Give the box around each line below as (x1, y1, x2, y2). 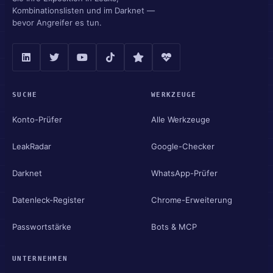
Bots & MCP (151, 221, 197, 232)
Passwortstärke (12, 221, 71, 232)
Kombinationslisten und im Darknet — (12, 5, 155, 15)
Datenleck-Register (12, 194, 85, 205)
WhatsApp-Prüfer (151, 168, 218, 178)
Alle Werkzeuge (151, 114, 210, 124)
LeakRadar (12, 141, 51, 151)
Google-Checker (151, 141, 214, 151)
